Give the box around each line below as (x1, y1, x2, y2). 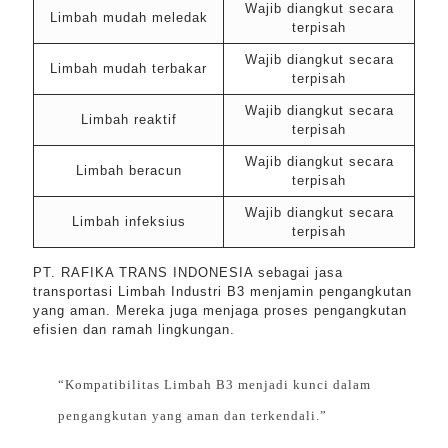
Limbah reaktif (80, 112, 177, 127)
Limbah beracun (75, 163, 182, 178)
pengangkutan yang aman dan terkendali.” (58, 408, 327, 423)
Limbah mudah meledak (49, 10, 208, 25)
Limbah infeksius (71, 214, 186, 229)
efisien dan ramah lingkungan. (33, 322, 235, 337)
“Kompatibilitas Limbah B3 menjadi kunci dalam (58, 377, 371, 392)
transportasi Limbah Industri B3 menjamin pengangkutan (33, 284, 412, 299)
